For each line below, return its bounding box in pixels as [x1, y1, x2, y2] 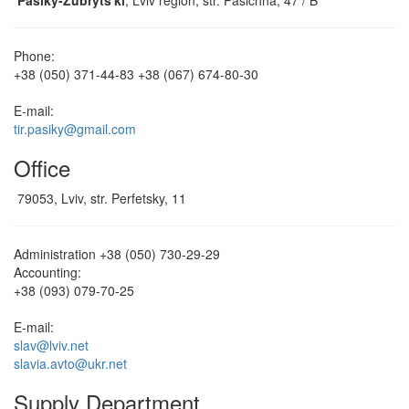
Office [14, 152, 70, 184]
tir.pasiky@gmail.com [14, 120, 136, 139]
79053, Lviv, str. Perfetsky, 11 [17, 189, 186, 208]
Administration [14, 245, 96, 264]
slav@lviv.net [14, 336, 89, 355]
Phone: [14, 47, 55, 66]
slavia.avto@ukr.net [14, 354, 127, 373]
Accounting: [14, 263, 81, 282]
